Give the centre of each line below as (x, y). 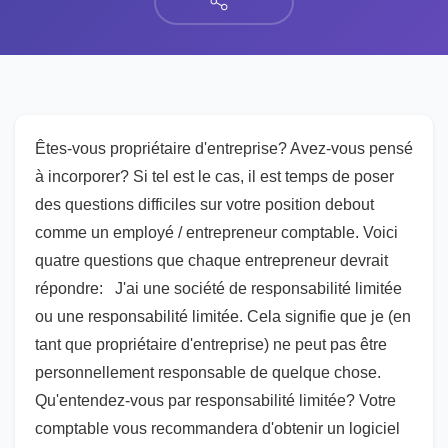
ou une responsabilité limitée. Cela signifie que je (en (223, 316)
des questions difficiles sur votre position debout (204, 204)
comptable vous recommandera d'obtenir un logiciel (217, 428)
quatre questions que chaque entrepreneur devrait (211, 260)
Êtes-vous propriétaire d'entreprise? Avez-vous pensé (224, 148)
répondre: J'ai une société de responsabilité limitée (218, 288)
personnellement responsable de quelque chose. (208, 372)
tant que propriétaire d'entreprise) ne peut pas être (211, 344)
